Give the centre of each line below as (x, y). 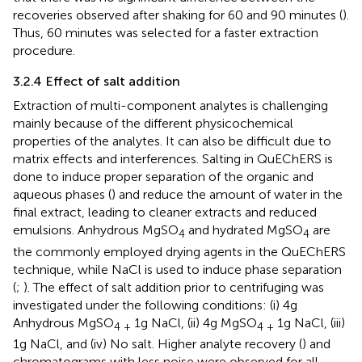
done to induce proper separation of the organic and (163, 177)
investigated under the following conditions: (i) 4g (155, 305)
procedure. (44, 51)
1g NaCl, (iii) (311, 322)
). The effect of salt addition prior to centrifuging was (174, 287)
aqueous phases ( (62, 195)
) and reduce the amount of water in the (227, 195)
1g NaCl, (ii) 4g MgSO (196, 322)
